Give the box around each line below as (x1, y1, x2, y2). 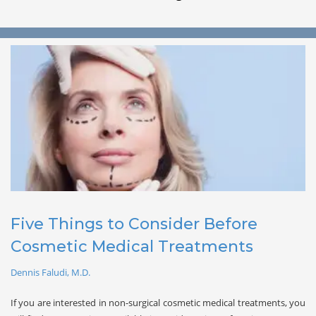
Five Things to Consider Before (11, 214, 257, 233)
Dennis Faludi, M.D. (11, 265, 90, 279)
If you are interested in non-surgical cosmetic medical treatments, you (11, 296, 305, 309)
